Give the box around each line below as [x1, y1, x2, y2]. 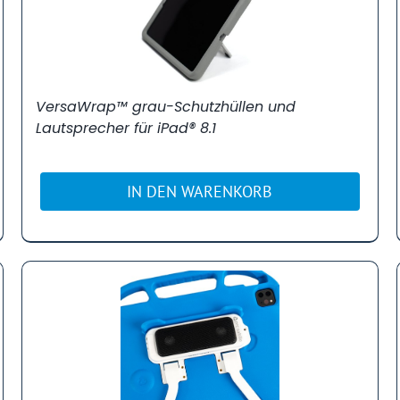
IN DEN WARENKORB [127, 180, 273, 202]
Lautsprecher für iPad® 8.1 [35, 117, 216, 138]
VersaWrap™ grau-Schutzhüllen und [35, 96, 296, 117]
